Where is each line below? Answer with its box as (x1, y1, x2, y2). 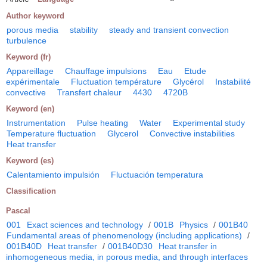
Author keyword (6, 11, 64, 21)
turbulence (7, 36, 46, 46)
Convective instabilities (150, 129, 235, 139)
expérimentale (6, 77, 60, 87)
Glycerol (107, 129, 138, 139)
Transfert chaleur (57, 88, 122, 98)
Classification (6, 187, 56, 196)
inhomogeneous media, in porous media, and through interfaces (6, 252, 248, 262)
